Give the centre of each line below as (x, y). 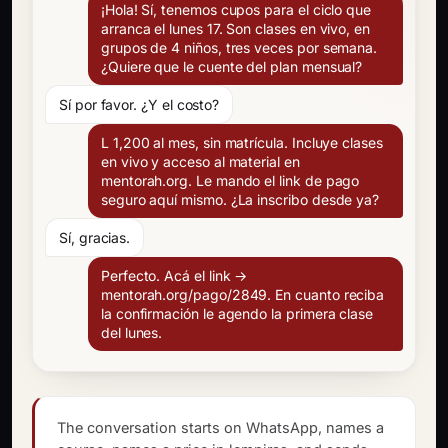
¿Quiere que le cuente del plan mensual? (231, 66)
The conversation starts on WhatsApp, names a (220, 427)
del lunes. (131, 332)
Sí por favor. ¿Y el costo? (139, 104)
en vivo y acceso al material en (200, 161)
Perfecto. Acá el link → (174, 275)
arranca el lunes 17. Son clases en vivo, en (235, 28)
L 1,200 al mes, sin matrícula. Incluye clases (241, 142)
